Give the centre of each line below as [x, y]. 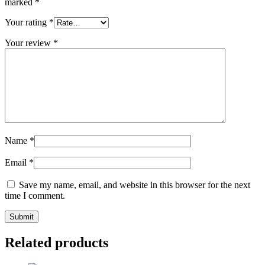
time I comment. [35, 196]
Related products [56, 242]
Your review [29, 43]
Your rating [27, 22]
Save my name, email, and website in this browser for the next [135, 185]
